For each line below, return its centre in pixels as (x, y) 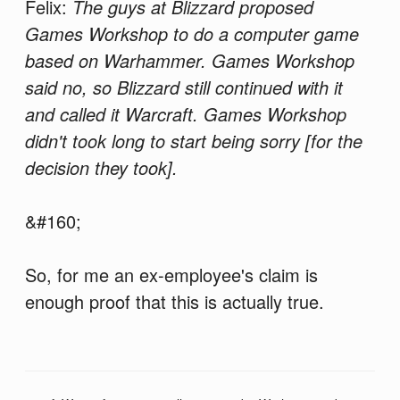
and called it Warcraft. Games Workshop (185, 114)
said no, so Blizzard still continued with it (183, 87)
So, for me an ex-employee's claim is (171, 275)
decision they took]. (101, 168)
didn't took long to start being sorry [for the (193, 141)
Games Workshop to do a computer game (192, 34)
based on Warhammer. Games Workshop (189, 61)
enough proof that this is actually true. (174, 302)
